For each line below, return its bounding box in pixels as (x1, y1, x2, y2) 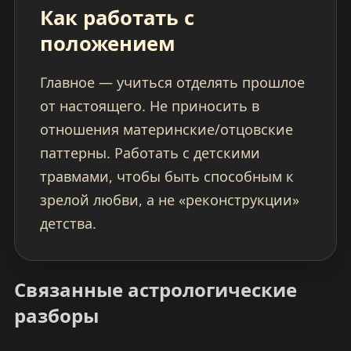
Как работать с (39, 4, 194, 32)
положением (39, 30, 175, 58)
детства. (39, 214, 96, 233)
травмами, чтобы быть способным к (39, 167, 294, 186)
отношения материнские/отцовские (39, 120, 293, 139)
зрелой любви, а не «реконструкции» (39, 190, 299, 210)
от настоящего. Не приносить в (39, 96, 259, 116)
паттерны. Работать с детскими (39, 143, 260, 163)
